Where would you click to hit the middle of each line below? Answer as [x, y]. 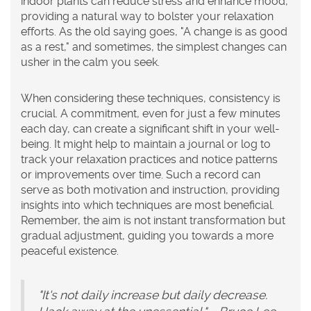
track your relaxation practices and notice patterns [149, 159]
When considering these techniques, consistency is [151, 98]
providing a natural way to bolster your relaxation [147, 16]
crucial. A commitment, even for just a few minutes [151, 113]
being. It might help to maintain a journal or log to [146, 144]
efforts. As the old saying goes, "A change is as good [154, 31]
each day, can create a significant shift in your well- [150, 128]
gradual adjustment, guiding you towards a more [147, 235]
